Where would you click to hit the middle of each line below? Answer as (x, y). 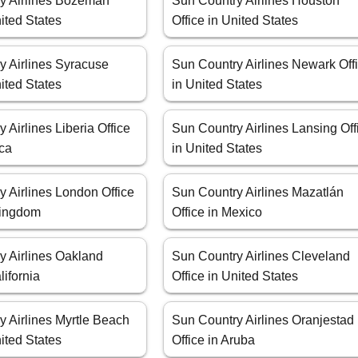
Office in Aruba (214, 340)
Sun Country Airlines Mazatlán (258, 193)
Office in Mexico (217, 213)
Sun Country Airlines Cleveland (261, 257)
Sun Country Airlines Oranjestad (263, 320)
